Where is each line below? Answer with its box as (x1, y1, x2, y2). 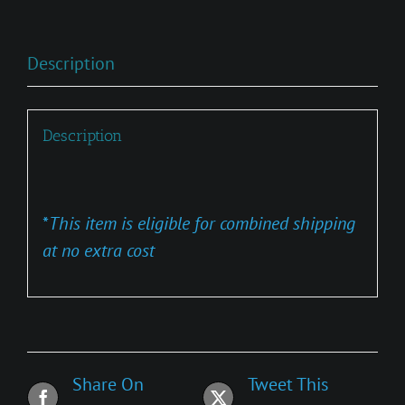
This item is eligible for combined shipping (48, 212, 355, 236)
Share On (72, 372, 144, 396)
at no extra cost (42, 239, 155, 263)
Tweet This (248, 372, 328, 396)
